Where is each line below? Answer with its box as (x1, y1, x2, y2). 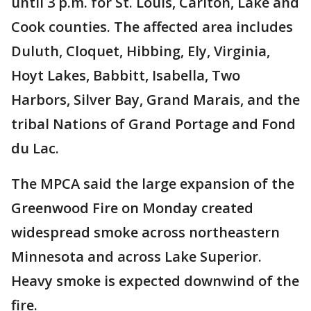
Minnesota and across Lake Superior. (11, 246, 262, 266)
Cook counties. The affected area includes (11, 17, 293, 36)
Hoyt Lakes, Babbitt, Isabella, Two (11, 65, 240, 85)
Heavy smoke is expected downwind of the (11, 271, 299, 290)
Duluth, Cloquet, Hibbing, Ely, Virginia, (11, 41, 270, 60)
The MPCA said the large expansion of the (11, 174, 294, 193)
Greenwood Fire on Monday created (11, 198, 253, 217)
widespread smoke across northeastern (11, 222, 280, 242)
